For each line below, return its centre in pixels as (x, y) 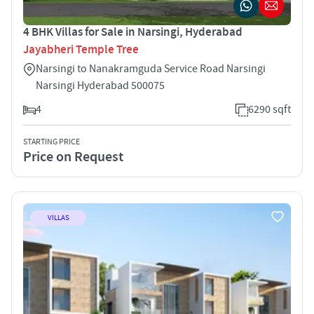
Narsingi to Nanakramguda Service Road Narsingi (151, 68)
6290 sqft (269, 109)
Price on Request (73, 157)
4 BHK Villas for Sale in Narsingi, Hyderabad (133, 32)
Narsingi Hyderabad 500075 (100, 85)
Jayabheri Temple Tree (81, 49)
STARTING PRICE (52, 142)
